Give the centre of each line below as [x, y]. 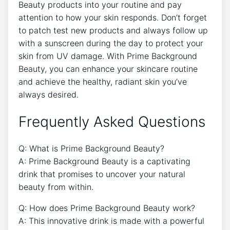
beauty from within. [56, 187]
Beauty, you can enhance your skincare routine [108, 69]
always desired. [49, 94]
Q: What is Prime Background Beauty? [91, 148]
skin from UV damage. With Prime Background [108, 56]
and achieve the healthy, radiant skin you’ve [103, 81]
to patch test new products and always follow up [113, 30]
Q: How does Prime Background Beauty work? [107, 208]
